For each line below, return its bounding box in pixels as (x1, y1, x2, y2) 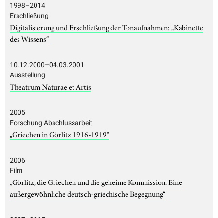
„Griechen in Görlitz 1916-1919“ (10, 128, 109, 139)
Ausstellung (10, 71, 45, 79)
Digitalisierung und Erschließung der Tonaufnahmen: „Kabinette (10, 21, 203, 32)
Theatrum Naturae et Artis (10, 80, 91, 91)
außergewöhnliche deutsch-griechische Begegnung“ (10, 187, 165, 199)
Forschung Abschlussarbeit (10, 118, 92, 127)
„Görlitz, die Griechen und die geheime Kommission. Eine (10, 176, 182, 187)
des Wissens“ (10, 33, 49, 44)
